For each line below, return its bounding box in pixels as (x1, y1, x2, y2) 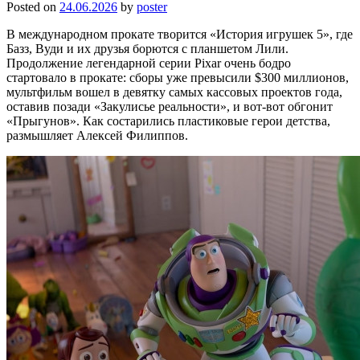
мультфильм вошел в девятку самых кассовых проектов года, (6, 84, 342, 99)
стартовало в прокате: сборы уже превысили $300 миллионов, (6, 70, 349, 84)
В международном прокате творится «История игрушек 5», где (6, 27, 353, 41)
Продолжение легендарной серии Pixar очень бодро (6, 55, 291, 70)
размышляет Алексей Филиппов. (6, 128, 188, 142)
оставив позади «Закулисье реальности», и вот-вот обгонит (6, 99, 333, 113)
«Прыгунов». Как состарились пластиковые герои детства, (6, 113, 330, 128)
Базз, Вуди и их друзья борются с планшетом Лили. (6, 41, 288, 55)
